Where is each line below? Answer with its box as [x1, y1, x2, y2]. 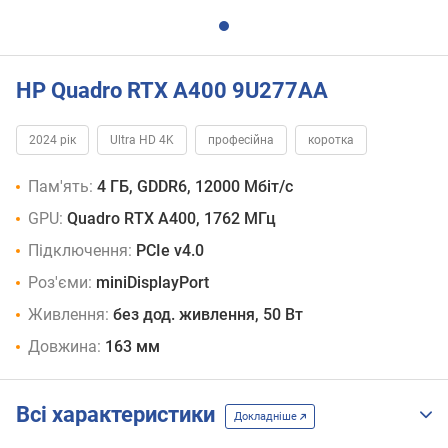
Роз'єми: [28, 273, 92, 293]
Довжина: [28, 337, 101, 357]
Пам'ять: [28, 177, 93, 197]
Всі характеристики [16, 402, 225, 428]
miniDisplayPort [96, 273, 209, 293]
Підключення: [28, 241, 132, 261]
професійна [208, 133, 274, 148]
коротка [308, 133, 354, 148]
